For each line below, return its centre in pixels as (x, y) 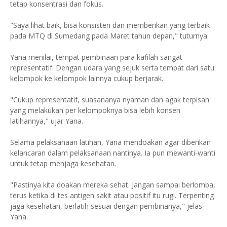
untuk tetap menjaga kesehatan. (63, 163)
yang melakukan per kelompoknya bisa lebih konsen (95, 110)
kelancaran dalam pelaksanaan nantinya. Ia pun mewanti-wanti (113, 153)
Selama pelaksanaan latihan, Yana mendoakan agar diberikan (110, 142)
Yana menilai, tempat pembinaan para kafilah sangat (96, 57)
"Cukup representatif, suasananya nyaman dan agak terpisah (110, 99)
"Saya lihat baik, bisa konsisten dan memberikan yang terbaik (110, 25)
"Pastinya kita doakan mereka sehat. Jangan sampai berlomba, (113, 184)
